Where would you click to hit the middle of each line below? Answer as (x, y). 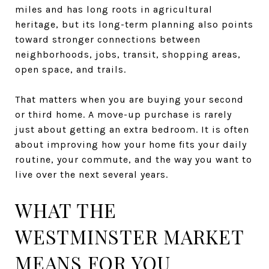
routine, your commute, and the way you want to (134, 159)
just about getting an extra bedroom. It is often (132, 129)
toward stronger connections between (108, 39)
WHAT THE (66, 210)
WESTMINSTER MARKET (129, 236)
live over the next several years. (92, 174)
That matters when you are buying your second (129, 99)
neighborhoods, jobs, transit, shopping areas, (128, 54)
